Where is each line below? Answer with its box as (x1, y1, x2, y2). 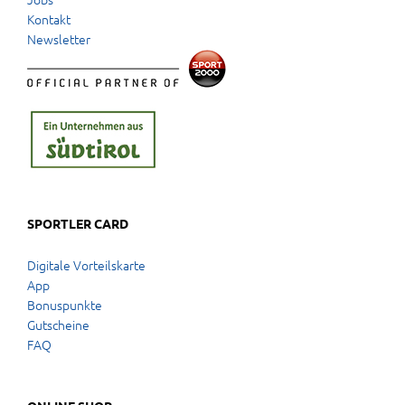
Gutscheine (27, 315, 89, 334)
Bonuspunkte (27, 295, 102, 314)
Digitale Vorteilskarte (27, 255, 146, 274)
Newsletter (27, 29, 90, 48)
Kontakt (27, 9, 71, 28)
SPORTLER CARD (27, 214, 128, 231)
